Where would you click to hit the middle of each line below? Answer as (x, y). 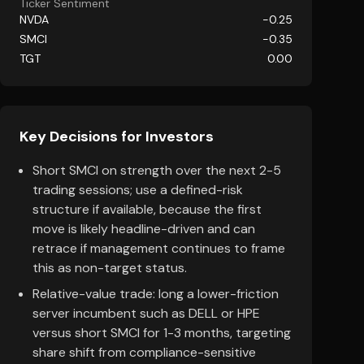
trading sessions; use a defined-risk (138, 190)
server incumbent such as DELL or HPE (146, 313)
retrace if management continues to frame (159, 248)
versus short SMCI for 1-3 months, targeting (162, 333)
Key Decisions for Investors (117, 136)
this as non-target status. (110, 268)
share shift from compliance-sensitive (144, 352)
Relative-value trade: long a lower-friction (156, 294)
